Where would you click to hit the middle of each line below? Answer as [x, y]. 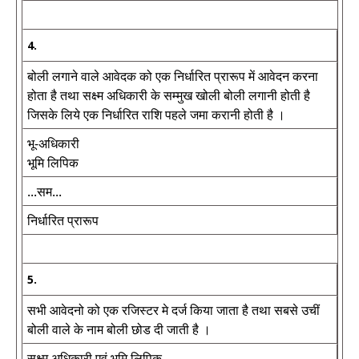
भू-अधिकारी [53, 143]
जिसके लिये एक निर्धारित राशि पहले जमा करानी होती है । [156, 115]
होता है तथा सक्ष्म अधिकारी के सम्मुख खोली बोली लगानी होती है [169, 95]
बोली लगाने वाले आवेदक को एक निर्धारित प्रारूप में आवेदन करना [173, 76]
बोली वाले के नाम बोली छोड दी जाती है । [119, 329]
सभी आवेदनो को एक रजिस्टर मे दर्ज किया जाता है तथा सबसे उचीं [173, 310]
